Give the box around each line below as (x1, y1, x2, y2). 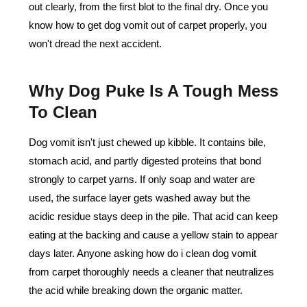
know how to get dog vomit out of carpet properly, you (29, 19, 267, 31)
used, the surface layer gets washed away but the (29, 192, 250, 204)
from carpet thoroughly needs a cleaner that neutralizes (29, 266, 274, 278)
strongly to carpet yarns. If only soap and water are (29, 173, 255, 185)
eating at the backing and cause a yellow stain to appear (29, 229, 278, 241)
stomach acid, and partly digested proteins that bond (29, 155, 261, 167)
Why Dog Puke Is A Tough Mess (29, 82, 278, 100)
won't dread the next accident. (29, 38, 162, 49)
